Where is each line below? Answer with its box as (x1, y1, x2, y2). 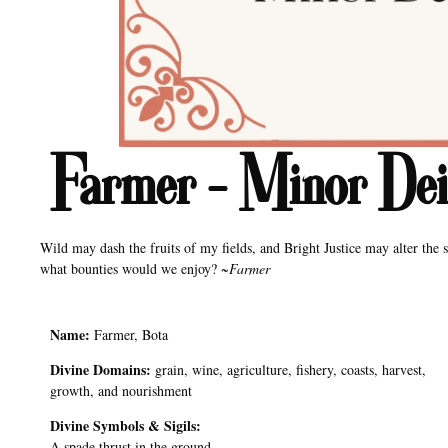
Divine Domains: (50, 359, 151, 381)
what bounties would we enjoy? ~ (40, 259, 229, 279)
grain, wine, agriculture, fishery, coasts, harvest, (151, 360, 426, 380)
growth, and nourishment (50, 381, 192, 401)
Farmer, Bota (90, 324, 168, 344)
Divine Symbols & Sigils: (50, 415, 201, 437)
